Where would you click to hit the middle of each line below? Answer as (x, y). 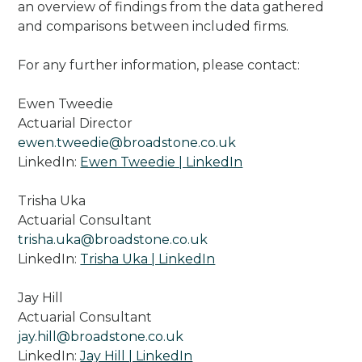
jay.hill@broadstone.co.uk (101, 337)
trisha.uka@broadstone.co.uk (113, 240)
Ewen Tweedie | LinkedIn (162, 162)
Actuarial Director (76, 124)
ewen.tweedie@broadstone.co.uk (127, 143)
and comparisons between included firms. (154, 27)
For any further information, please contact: (159, 65)
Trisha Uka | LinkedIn (148, 259)
